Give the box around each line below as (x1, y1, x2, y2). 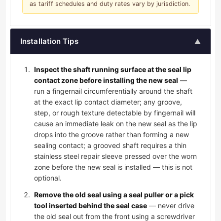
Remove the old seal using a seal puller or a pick (34, 190, 194, 199)
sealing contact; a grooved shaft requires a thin (34, 141, 186, 150)
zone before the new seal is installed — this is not (34, 163, 192, 172)
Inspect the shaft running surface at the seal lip (34, 65, 191, 74)
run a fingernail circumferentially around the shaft (34, 87, 192, 96)
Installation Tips (20, 37, 78, 46)
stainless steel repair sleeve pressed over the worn (34, 152, 197, 161)
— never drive (147, 201, 194, 210)
